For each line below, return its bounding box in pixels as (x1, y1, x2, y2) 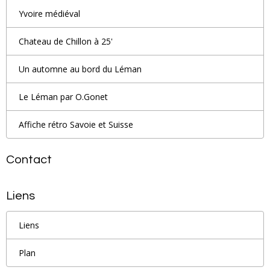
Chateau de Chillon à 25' (19, 35, 113, 47)
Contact (6, 153, 52, 166)
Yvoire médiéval (19, 7, 80, 19)
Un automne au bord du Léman (19, 63, 142, 75)
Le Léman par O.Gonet (19, 90, 108, 102)
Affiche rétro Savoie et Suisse (19, 118, 133, 130)
